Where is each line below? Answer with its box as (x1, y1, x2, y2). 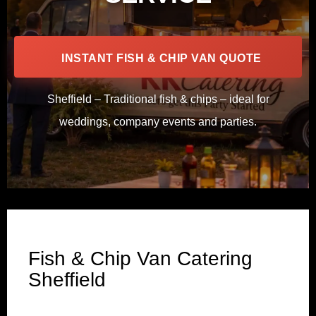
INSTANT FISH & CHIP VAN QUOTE (61, 51, 262, 64)
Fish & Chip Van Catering (28, 247, 253, 269)
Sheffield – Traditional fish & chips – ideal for (47, 92, 269, 105)
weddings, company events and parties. (59, 115, 257, 128)
